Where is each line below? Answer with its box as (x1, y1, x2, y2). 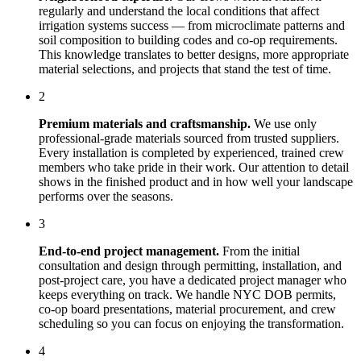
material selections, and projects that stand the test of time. (39, 61, 331, 76)
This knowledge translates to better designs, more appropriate (39, 47, 349, 61)
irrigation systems (39, 18, 127, 32)
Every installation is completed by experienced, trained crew (39, 145, 344, 160)
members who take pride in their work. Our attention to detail (39, 160, 349, 174)
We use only (254, 116, 317, 131)
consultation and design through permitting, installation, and (39, 258, 342, 272)
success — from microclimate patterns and (127, 18, 345, 32)
